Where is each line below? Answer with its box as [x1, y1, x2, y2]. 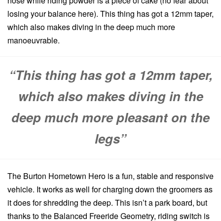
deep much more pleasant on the [11, 108, 210, 127]
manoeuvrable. [7, 35, 60, 46]
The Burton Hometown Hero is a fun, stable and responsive [7, 170, 214, 182]
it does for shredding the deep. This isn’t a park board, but [7, 196, 207, 208]
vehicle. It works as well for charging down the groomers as [7, 183, 213, 195]
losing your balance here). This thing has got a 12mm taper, [7, 8, 214, 20]
